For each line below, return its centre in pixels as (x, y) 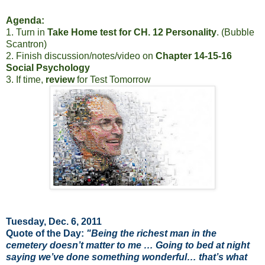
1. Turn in (27, 33)
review (60, 80)
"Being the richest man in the (151, 234)
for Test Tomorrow (113, 80)
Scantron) (26, 44)
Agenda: (25, 21)
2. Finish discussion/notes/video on (81, 56)
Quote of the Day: (46, 234)
